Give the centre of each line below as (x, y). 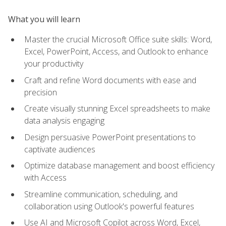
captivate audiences (60, 149)
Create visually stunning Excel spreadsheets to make (117, 109)
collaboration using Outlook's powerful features (109, 206)
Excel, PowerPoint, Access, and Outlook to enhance (116, 51)
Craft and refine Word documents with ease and (110, 80)
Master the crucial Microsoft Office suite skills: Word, (118, 39)
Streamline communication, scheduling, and (101, 194)
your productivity (54, 63)
